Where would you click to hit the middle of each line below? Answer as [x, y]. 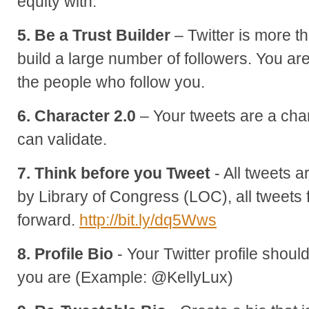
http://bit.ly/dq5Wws [148, 220]
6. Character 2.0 [77, 116]
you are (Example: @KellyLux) [125, 277]
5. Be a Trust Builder [94, 35]
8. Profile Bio [65, 253]
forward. [48, 220]
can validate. [62, 139]
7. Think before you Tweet [114, 173]
